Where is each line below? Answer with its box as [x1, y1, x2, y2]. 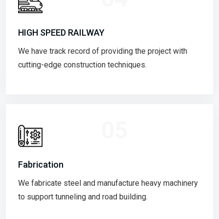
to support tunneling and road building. [18, 192, 148, 201]
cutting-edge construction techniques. [18, 60, 147, 69]
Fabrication [18, 159, 64, 170]
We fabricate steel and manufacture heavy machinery [18, 178, 198, 188]
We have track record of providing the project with [18, 46, 187, 56]
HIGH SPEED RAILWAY [18, 27, 105, 38]
